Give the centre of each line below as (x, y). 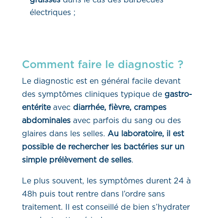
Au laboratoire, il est (145, 134)
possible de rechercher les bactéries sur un (103, 147)
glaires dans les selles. (63, 134)
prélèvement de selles (90, 160)
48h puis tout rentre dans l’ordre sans (93, 194)
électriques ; (52, 12)
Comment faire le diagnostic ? (102, 64)
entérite (36, 107)
